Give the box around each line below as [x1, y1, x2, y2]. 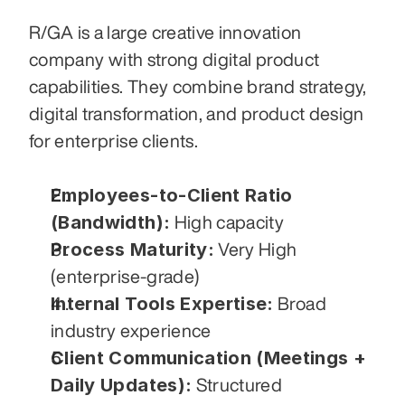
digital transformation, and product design [29, 104, 364, 124]
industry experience [51, 321, 212, 341]
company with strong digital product [29, 50, 320, 70]
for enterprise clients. [29, 131, 199, 151]
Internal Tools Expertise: [51, 293, 274, 316]
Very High [213, 240, 297, 259]
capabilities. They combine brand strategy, [29, 77, 367, 97]
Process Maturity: [51, 239, 214, 261]
